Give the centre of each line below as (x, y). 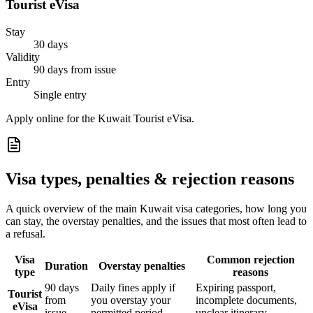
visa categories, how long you (240, 208)
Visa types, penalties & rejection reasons (150, 179)
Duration (66, 265)
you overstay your (131, 300)
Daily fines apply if (133, 287)
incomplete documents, (246, 300)
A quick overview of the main (73, 208)
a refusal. (26, 233)
